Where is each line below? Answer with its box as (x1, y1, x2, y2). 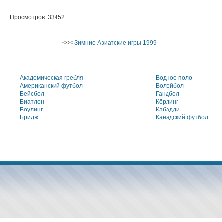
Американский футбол (20, 82, 83, 89)
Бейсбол (20, 90, 44, 97)
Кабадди (156, 106, 180, 113)
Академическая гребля (20, 74, 83, 81)
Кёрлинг (156, 98, 178, 105)
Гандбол (156, 90, 179, 97)
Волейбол (156, 82, 184, 89)
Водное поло (156, 74, 192, 81)
